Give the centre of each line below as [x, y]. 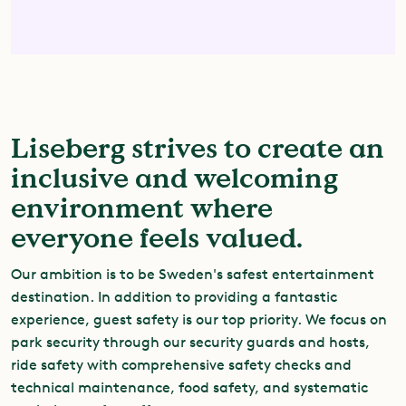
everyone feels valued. [157, 238]
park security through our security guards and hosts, [190, 342]
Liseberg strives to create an [198, 149]
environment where [142, 208]
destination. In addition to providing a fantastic [174, 297]
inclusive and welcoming [174, 179]
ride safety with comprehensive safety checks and [181, 365]
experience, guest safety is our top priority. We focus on [199, 319]
